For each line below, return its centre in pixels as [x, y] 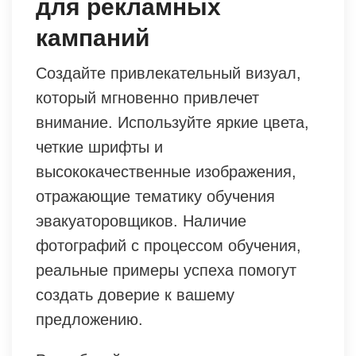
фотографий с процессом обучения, [168, 245]
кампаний [93, 37]
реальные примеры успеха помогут [166, 270]
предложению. [89, 319]
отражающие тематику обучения [155, 196]
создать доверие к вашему [135, 294]
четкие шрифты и [99, 147]
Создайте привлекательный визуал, [168, 73]
